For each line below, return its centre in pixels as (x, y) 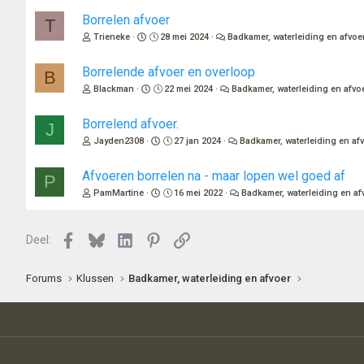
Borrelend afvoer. (130, 124)
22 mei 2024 (189, 89)
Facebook (100, 238)
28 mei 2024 (185, 37)
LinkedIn (153, 238)
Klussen (95, 279)
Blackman (114, 89)
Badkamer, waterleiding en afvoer (210, 279)
